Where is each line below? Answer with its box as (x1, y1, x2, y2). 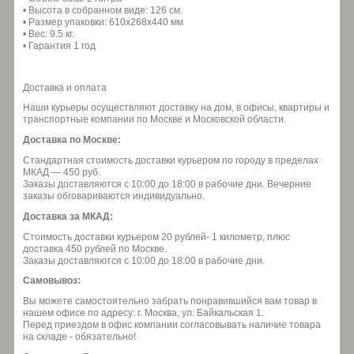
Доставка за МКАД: (23, 210, 113, 222)
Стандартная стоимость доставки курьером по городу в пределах (23, 154, 318, 166)
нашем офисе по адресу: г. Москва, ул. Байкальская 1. (23, 307, 264, 319)
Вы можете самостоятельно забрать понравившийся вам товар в (23, 296, 317, 307)
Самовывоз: (23, 275, 81, 287)
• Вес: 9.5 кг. (23, 28, 74, 40)
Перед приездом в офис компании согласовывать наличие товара (23, 319, 321, 331)
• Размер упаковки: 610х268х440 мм (23, 16, 183, 28)
